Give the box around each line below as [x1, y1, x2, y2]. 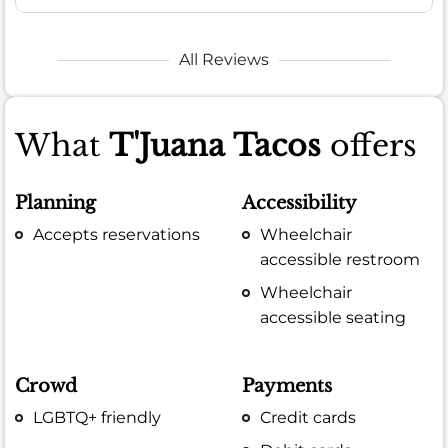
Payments [242, 374, 333, 397]
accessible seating [260, 308, 407, 328]
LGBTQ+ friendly [33, 408, 162, 428]
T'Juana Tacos [109, 127, 321, 165]
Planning [15, 191, 96, 214]
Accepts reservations [33, 224, 201, 244]
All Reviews [179, 50, 269, 70]
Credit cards [260, 408, 357, 428]
